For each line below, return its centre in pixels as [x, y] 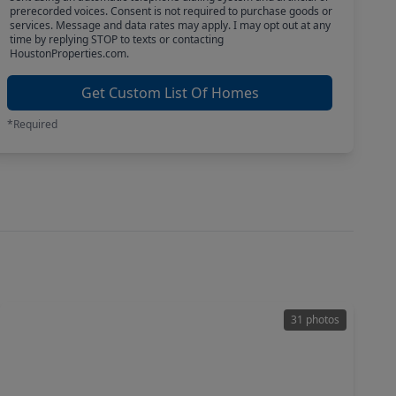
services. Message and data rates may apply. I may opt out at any [170, 25]
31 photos [315, 320]
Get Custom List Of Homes [170, 93]
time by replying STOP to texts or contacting [116, 39]
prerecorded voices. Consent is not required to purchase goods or [171, 11]
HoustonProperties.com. [69, 53]
